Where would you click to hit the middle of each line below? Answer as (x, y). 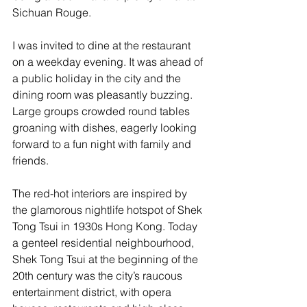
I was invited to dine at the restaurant (103, 45)
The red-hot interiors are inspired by (101, 193)
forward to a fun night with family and (103, 144)
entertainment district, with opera (93, 292)
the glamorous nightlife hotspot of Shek (109, 210)
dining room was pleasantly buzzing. (104, 95)
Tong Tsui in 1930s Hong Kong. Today (106, 226)
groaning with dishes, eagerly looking (106, 127)
